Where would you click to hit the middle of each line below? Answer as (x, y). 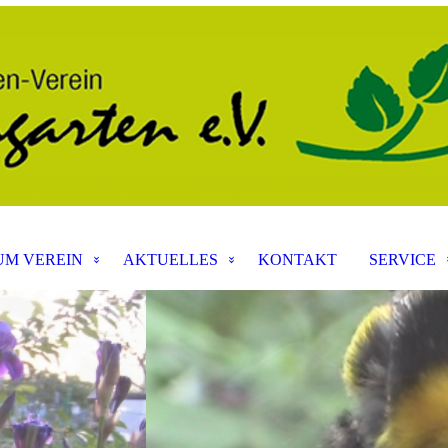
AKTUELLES (170, 259)
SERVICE (402, 259)
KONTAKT (297, 259)
